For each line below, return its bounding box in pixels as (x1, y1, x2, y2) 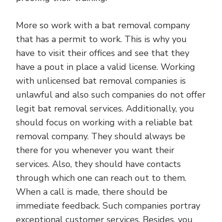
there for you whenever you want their (16, 144, 174, 156)
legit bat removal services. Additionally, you (16, 103, 194, 114)
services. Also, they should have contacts (16, 158, 181, 170)
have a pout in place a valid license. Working (16, 61, 195, 73)
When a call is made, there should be (16, 186, 167, 198)
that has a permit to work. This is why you (16, 33, 187, 45)
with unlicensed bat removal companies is (16, 75, 186, 87)
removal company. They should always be (16, 130, 185, 142)
